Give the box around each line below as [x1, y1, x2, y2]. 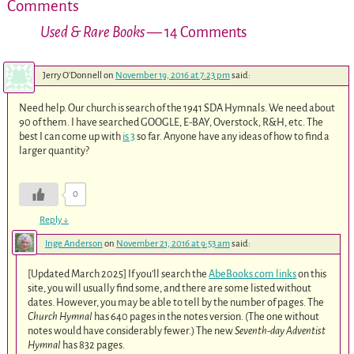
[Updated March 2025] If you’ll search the [28, 268, 209, 281]
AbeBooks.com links [209, 268, 297, 281]
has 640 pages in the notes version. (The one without [92, 311, 320, 323]
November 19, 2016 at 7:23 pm [115, 70, 230, 81]
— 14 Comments [144, 24, 247, 40]
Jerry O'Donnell [42, 70, 102, 81]
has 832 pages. [61, 339, 126, 352]
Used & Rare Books [40, 24, 145, 40]
